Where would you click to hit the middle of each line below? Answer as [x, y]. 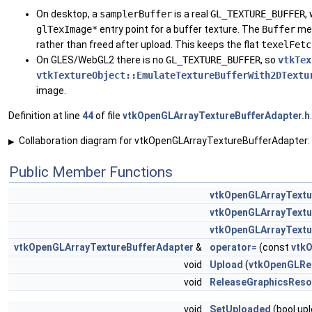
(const [274, 248]
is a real [191, 14]
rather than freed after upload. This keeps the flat [149, 45]
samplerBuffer [136, 14]
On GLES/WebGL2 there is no [101, 60]
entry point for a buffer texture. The [180, 30]
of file [108, 116]
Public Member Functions [91, 172]
